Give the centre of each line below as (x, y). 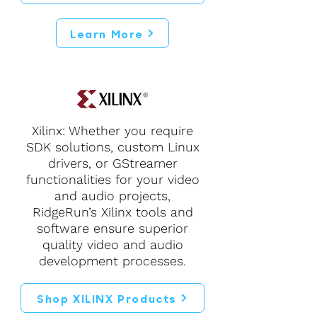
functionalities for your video (113, 179)
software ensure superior (113, 228)
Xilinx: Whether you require (113, 131)
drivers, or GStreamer (113, 163)
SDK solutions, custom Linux (113, 147)
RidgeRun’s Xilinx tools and (113, 212)
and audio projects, (113, 196)
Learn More (107, 33)
